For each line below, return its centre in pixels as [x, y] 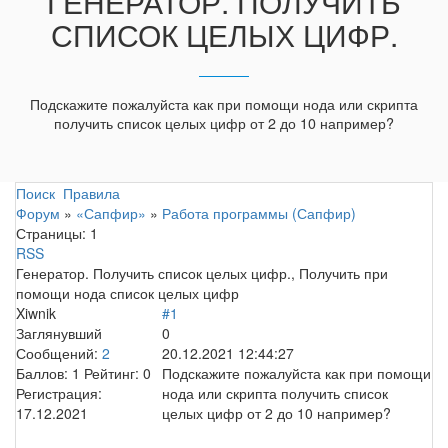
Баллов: [44, 372]
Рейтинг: [113, 372]
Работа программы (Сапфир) [259, 212]
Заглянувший [59, 332]
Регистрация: [59, 392]
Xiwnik [36, 312]
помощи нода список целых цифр [127, 292]
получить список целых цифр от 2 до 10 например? [224, 123]
